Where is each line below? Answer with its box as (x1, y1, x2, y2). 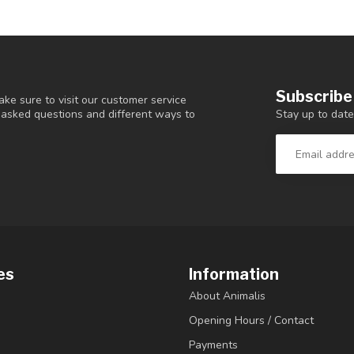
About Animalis (189, 288, 265, 303)
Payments (189, 337, 238, 352)
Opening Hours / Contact (189, 312, 314, 328)
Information (189, 264, 279, 284)
